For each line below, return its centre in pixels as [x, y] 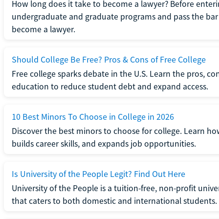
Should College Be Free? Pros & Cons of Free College [109, 59]
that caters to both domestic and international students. [114, 201]
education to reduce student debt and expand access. [110, 86]
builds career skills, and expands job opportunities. [104, 143]
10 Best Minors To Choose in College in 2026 [93, 116]
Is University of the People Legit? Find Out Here [98, 174]
